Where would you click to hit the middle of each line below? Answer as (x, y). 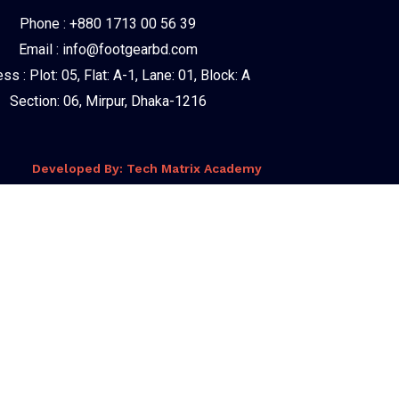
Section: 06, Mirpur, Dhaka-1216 (108, 101)
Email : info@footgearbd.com (108, 49)
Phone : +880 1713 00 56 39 (108, 24)
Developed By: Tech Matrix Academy (147, 168)
